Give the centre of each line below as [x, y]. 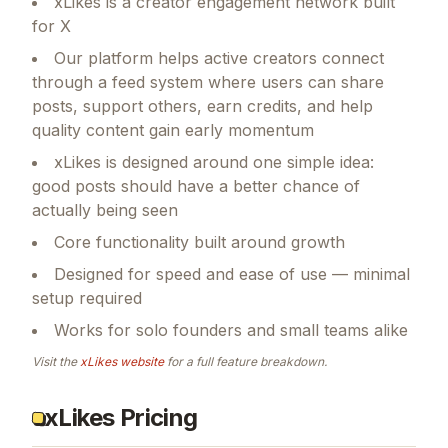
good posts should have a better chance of [196, 185]
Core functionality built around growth [199, 241]
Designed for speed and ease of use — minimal [232, 273]
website [140, 361]
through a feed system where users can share [208, 81]
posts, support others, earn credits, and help [202, 105]
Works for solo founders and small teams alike [231, 329]
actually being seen [105, 209]
